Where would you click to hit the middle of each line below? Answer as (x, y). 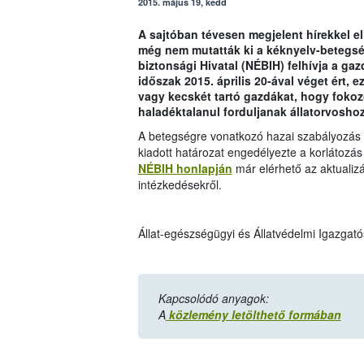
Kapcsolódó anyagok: (213, 299)
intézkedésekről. (180, 185)
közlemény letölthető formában (253, 315)
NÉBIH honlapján (185, 169)
